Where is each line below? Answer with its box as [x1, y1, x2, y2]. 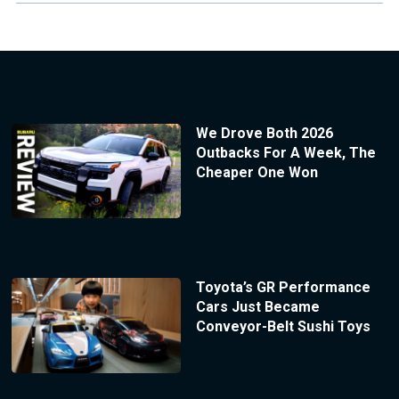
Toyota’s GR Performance [195, 279, 370, 297]
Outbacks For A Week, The [195, 143, 376, 161]
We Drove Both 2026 [195, 124, 333, 142]
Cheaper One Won [195, 163, 318, 181]
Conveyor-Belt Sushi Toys [195, 318, 370, 336]
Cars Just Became [195, 298, 320, 316]
